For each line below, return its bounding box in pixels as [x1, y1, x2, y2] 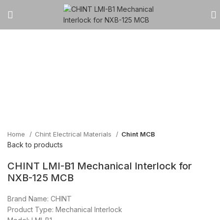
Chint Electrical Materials [35, 130, 113, 138]
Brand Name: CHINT [7, 194, 72, 203]
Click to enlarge [7, 73, 58, 82]
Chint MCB [121, 130, 155, 138]
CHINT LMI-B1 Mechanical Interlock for [7, 160, 192, 172]
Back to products [7, 140, 63, 149]
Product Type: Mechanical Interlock [7, 205, 122, 214]
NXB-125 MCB [7, 172, 74, 184]
